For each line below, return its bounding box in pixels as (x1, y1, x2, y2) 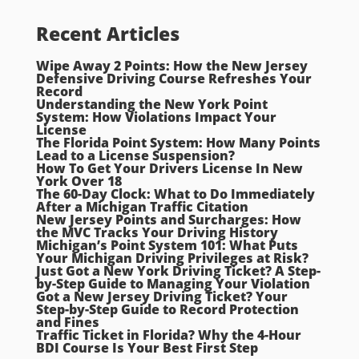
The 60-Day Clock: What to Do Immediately (35, 185, 315, 204)
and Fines (35, 313, 99, 332)
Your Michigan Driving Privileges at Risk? (35, 249, 309, 268)
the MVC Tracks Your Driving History (35, 224, 278, 242)
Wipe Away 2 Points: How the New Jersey (35, 57, 308, 75)
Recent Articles (35, 21, 179, 47)
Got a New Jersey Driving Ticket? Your (35, 288, 288, 306)
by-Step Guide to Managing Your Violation (35, 275, 310, 293)
